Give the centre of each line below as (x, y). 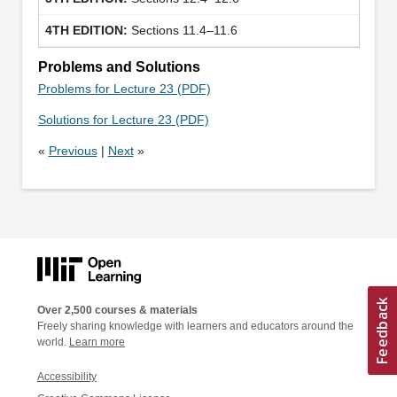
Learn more (97, 342)
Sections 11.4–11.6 (184, 31)
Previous (73, 151)
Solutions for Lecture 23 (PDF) (123, 120)
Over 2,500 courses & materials (117, 310)
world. (53, 342)
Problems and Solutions (119, 67)
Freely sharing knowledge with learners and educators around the (195, 326)
